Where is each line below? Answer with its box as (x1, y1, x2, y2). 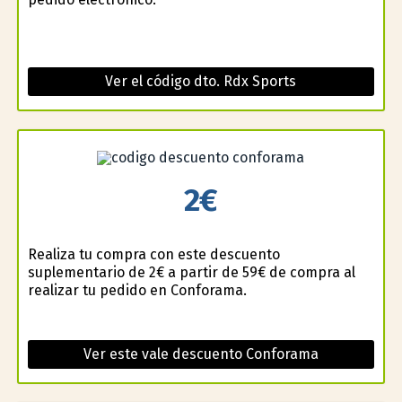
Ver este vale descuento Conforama (83, 345, 319, 363)
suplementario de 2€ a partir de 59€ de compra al (27, 263, 355, 281)
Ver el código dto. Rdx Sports (105, 73, 297, 91)
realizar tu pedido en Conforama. (27, 281, 247, 299)
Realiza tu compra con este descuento (27, 245, 280, 263)
